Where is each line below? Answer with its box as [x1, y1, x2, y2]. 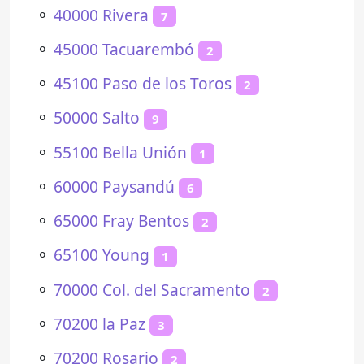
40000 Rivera [54, 3, 149, 26]
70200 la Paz [54, 312, 145, 335]
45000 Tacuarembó [54, 37, 194, 60]
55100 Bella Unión [54, 141, 187, 163]
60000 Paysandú [54, 175, 175, 197]
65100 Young [54, 244, 149, 266]
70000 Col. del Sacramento [54, 278, 250, 301]
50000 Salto [54, 106, 140, 129]
